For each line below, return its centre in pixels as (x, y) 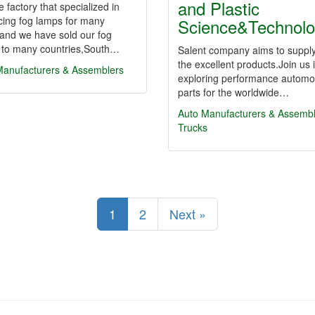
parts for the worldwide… (233, 92)
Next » (188, 214)
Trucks (193, 127)
